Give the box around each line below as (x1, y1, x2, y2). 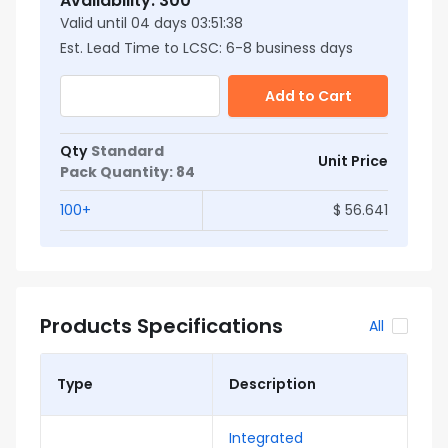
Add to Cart (264, 86, 352, 106)
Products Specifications (40, 312, 283, 340)
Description (229, 374, 316, 394)
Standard (91, 141, 164, 161)
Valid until (60, 13, 127, 33)
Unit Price (318, 151, 388, 171)
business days (256, 38, 353, 58)
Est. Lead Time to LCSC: (60, 38, 222, 58)
